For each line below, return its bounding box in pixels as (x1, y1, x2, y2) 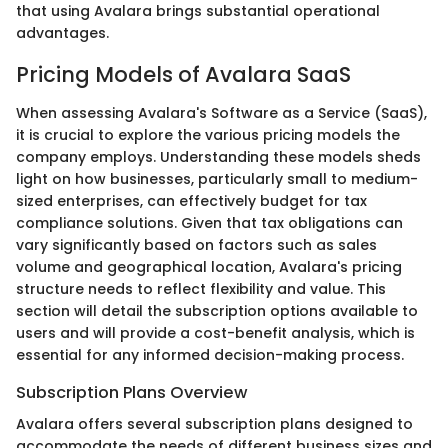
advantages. (16, 23, 109, 44)
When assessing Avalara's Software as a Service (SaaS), (16, 102, 427, 123)
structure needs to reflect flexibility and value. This (16, 278, 386, 299)
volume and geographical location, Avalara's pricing (16, 256, 402, 277)
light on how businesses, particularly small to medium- (16, 168, 418, 189)
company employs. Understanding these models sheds (16, 146, 421, 167)
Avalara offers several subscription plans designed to (16, 414, 413, 434)
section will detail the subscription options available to (16, 300, 418, 321)
